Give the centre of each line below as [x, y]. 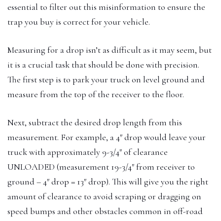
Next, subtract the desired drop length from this [95, 122]
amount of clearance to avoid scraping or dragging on [104, 196]
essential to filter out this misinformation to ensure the [106, 7]
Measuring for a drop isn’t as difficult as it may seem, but [110, 50]
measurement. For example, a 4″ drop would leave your [107, 137]
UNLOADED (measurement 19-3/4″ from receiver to [101, 166]
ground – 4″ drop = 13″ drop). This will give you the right [108, 181]
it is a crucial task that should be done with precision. [103, 64]
